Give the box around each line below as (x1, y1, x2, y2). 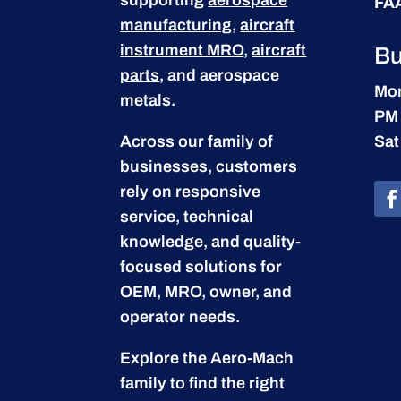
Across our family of (120, 132, 274, 150)
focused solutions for (120, 257, 283, 276)
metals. (120, 90, 176, 109)
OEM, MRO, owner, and (120, 282, 293, 301)
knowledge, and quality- (120, 232, 302, 251)
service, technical (120, 207, 254, 226)
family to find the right (120, 373, 286, 392)
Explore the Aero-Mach (120, 348, 294, 367)
